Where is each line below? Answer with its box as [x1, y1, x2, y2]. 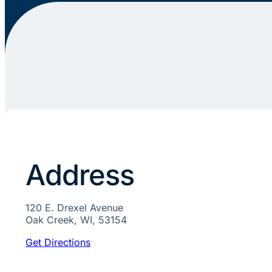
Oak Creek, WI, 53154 [25, 214, 127, 226]
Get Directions [25, 236, 91, 249]
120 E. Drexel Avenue [25, 202, 124, 214]
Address [25, 158, 135, 192]
